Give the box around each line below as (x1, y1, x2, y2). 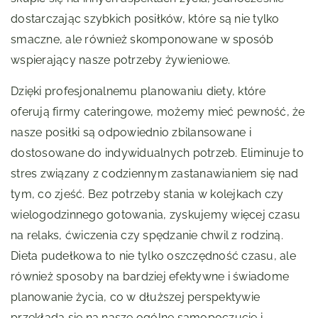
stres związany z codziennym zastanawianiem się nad (11, 167, 299, 181)
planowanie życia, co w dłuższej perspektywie (11, 290, 260, 305)
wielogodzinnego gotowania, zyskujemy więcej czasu (11, 208, 301, 222)
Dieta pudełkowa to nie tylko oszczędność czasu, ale (11, 249, 296, 263)
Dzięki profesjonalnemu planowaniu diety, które (11, 84, 266, 99)
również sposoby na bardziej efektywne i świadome (11, 270, 289, 284)
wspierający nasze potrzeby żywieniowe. (11, 53, 231, 67)
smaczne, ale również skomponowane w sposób (11, 33, 274, 47)
